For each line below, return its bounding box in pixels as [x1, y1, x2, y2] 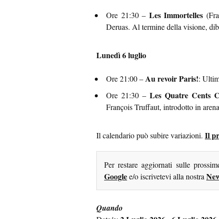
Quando [96, 202, 123, 214]
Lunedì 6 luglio [96, 49, 146, 61]
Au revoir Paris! [145, 73, 198, 85]
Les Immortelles [149, 9, 203, 21]
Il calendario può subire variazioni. [96, 130, 205, 141]
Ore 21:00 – [106, 73, 145, 84]
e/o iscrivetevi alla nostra [127, 171, 206, 182]
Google [104, 171, 127, 182]
